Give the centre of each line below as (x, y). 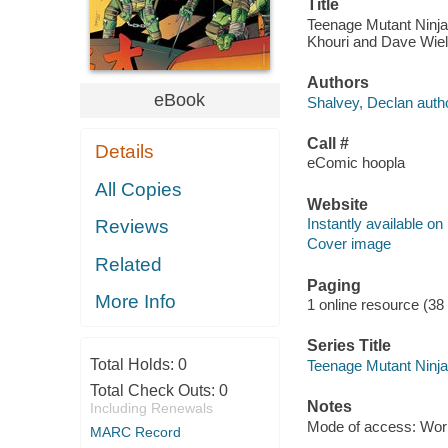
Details (125, 152)
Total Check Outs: (154, 390)
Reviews (132, 227)
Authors (337, 83)
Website (337, 204)
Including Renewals (151, 407)
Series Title (348, 346)
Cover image (348, 244)
